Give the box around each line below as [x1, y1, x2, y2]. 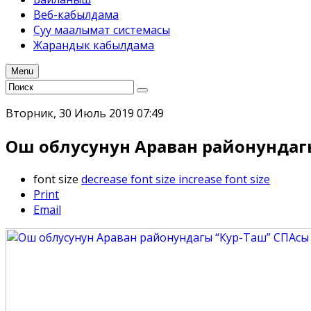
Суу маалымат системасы [33, 22, 170, 37]
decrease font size [81, 171, 176, 187]
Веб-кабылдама [33, 7, 119, 22]
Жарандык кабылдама [33, 37, 154, 53]
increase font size [178, 171, 270, 187]
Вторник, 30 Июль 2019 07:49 [6, 106, 164, 121]
